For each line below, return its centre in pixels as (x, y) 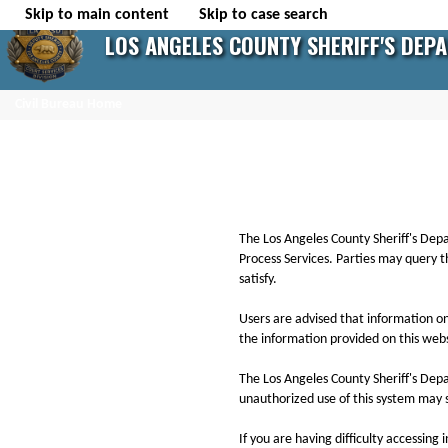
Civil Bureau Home (68, 104)
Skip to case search (263, 15)
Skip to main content (97, 15)
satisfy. (258, 279)
